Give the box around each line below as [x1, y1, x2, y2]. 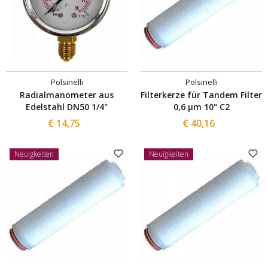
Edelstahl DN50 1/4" [26, 100, 108, 112]
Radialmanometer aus [20, 89, 114, 100]
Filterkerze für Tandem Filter [141, 89, 262, 100]
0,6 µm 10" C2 [173, 100, 230, 112]
